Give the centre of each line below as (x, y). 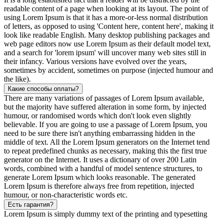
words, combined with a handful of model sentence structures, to (103, 168)
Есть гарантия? (31, 204)
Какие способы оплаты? (43, 88)
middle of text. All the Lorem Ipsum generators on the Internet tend (107, 142)
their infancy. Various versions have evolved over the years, (95, 61)
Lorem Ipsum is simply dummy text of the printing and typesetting (106, 214)
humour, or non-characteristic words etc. (66, 195)
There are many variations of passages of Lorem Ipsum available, (104, 98)
